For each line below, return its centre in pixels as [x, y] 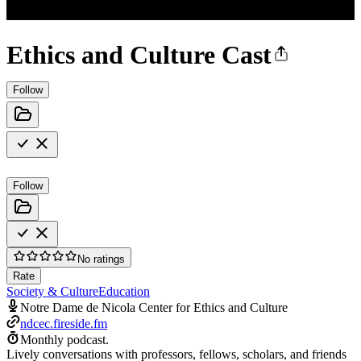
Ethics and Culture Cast [139, 55]
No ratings [101, 259]
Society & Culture [52, 291]
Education [124, 291]
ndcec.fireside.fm [64, 323]
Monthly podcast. [64, 339]
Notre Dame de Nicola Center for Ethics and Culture [154, 307]
